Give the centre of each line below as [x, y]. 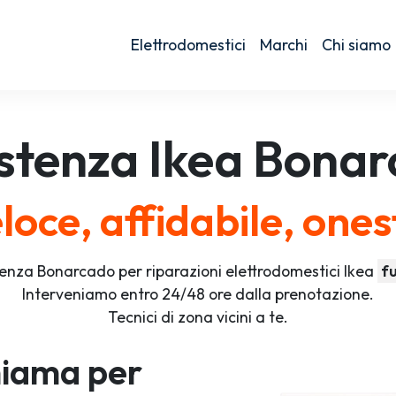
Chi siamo [356, 45]
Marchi [283, 45]
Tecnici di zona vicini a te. [198, 317]
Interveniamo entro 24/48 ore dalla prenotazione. [198, 294]
